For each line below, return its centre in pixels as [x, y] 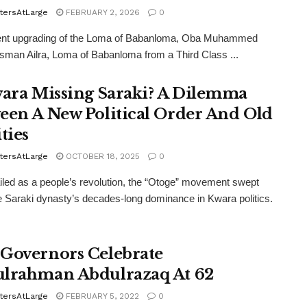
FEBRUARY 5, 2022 [101, 296]
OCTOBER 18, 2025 [101, 156]
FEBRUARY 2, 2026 [101, 12]
